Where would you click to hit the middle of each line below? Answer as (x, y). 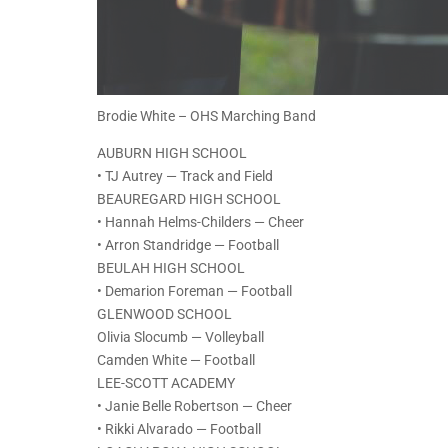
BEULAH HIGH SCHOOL (171, 268)
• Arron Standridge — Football (188, 245)
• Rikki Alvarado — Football (179, 429)
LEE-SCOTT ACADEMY (166, 383)
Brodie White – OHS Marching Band (206, 116)
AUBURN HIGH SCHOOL (172, 153)
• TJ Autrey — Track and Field (185, 176)
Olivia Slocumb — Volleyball (180, 337)
